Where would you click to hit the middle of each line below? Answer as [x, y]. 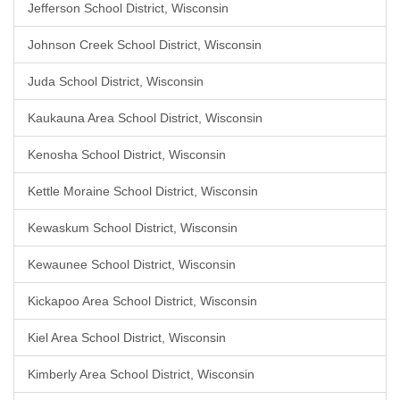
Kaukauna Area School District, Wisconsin [145, 118]
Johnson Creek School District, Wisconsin [145, 45]
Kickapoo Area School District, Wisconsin [142, 301]
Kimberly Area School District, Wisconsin [141, 374]
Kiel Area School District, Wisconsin [127, 337]
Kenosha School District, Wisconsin [127, 154]
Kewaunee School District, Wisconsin [132, 264]
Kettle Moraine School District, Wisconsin [143, 191]
